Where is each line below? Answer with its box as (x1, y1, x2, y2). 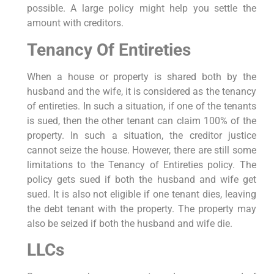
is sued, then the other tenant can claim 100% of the (26, 114, 256, 127)
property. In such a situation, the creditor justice (26, 129, 256, 141)
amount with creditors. (26, 17, 124, 29)
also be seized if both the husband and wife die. (26, 217, 232, 229)
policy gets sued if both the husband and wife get (26, 173, 256, 185)
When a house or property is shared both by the (26, 70, 256, 83)
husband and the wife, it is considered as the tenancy (26, 85, 256, 97)
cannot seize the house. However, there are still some (26, 144, 256, 156)
